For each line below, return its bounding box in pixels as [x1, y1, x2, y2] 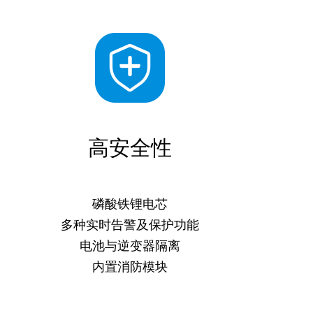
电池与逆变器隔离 [80, 238, 180, 254]
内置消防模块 [92, 259, 168, 275]
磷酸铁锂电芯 [92, 196, 168, 212]
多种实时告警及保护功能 [61, 217, 199, 233]
